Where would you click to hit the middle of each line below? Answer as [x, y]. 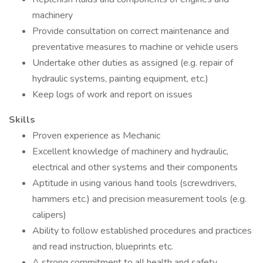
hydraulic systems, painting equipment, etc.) [120, 79]
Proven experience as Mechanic [96, 136]
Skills [22, 120]
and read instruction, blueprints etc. [103, 247]
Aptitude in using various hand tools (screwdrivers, [134, 183]
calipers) [49, 215]
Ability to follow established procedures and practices [142, 231]
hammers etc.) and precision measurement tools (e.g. [139, 199]
